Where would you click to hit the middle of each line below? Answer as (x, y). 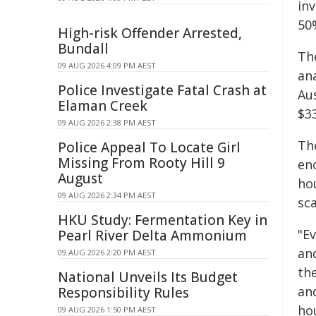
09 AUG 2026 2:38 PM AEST (107, 122)
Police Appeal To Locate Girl (149, 147)
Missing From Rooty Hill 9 (141, 163)
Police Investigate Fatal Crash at (162, 90)
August (80, 178)
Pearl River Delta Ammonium (152, 236)
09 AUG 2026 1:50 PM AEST (107, 309)
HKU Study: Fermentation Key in (163, 220)
